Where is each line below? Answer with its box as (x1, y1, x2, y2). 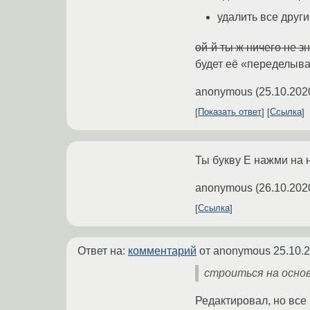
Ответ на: (77, 244, 128, 257)
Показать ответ (198, 107, 262, 118)
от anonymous (197, 244, 273, 257)
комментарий (128, 244, 197, 257)
